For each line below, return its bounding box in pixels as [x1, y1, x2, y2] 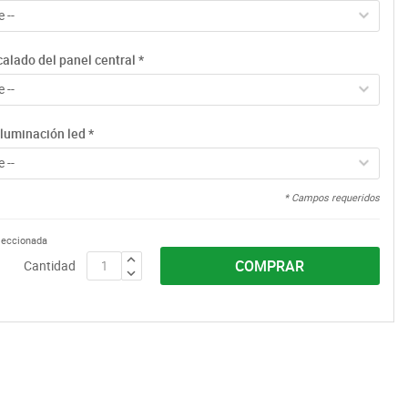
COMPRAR [235, 255, 305, 276]
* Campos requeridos [284, 189, 380, 204]
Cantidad [23, 256, 76, 274]
